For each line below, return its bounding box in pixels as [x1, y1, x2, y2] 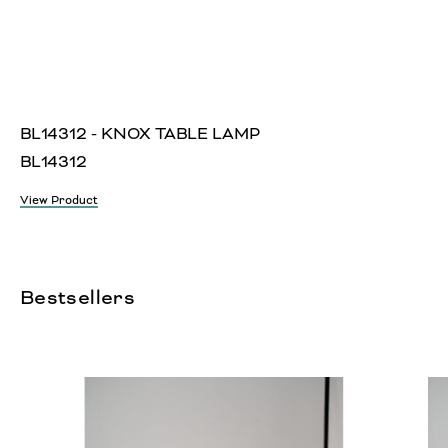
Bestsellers [20, 285, 136, 311]
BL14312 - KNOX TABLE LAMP [20, 123, 260, 145]
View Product [20, 193, 98, 209]
